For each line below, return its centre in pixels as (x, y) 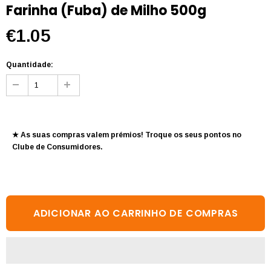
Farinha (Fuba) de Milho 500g (106, 11)
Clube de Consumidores (56, 147)
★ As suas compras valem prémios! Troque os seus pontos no (127, 135)
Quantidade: (30, 65)
